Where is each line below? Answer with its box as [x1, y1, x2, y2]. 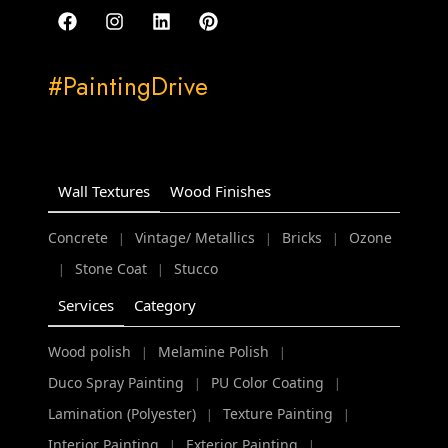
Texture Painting [223, 404, 334, 424]
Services [58, 294, 115, 315]
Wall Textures [58, 180, 151, 201]
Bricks [282, 228, 323, 248]
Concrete [48, 228, 109, 248]
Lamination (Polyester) [48, 404, 197, 424]
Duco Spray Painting [48, 373, 185, 393]
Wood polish [48, 342, 132, 362]
